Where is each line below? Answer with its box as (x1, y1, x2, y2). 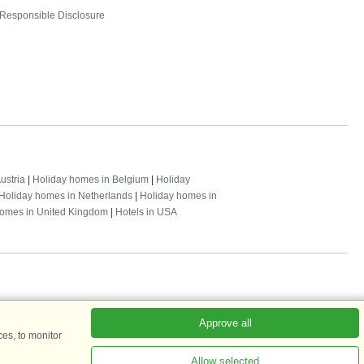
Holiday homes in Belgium (32, 174, 149, 186)
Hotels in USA (115, 206, 177, 219)
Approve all (198, 317, 252, 329)
